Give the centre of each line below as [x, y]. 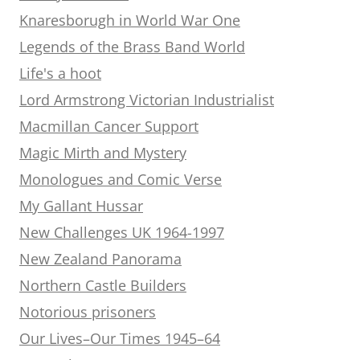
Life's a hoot [60, 73]
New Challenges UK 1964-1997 [122, 232]
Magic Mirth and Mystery [103, 152]
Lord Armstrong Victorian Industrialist [147, 99]
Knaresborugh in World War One [130, 20]
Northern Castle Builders [103, 285]
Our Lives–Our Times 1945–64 [120, 338]
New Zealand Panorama [100, 258]
